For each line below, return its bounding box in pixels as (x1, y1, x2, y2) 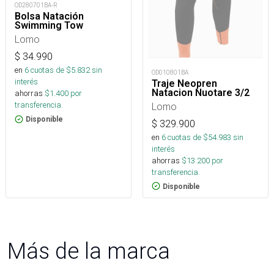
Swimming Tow (15, 19, 83, 31)
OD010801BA (152, 68, 188, 76)
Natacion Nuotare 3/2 (152, 86, 250, 98)
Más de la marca (7, 237, 170, 264)
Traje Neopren (152, 77, 217, 89)
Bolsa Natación (15, 10, 84, 22)
